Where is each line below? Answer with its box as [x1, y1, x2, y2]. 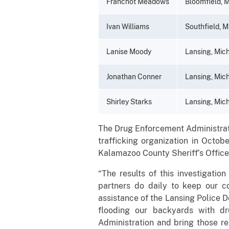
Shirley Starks [106, 97, 152, 106]
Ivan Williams [106, 22, 149, 31]
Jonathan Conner [106, 72, 162, 81]
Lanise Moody [106, 47, 151, 56]
